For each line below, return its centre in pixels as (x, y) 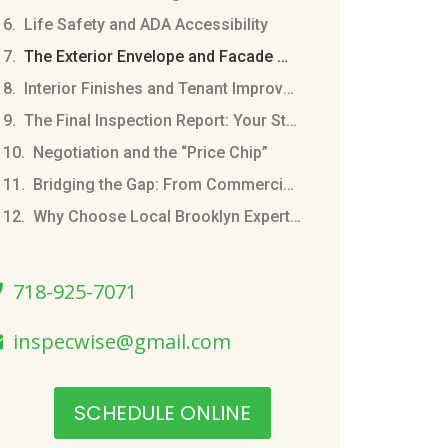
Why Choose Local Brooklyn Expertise (295, 216)
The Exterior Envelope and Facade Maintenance (282, 56)
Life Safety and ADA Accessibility (145, 24)
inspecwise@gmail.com (121, 341)
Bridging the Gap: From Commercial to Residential (288, 184)
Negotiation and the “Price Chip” (150, 152)
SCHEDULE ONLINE (163, 412)
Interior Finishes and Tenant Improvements (288, 88)
